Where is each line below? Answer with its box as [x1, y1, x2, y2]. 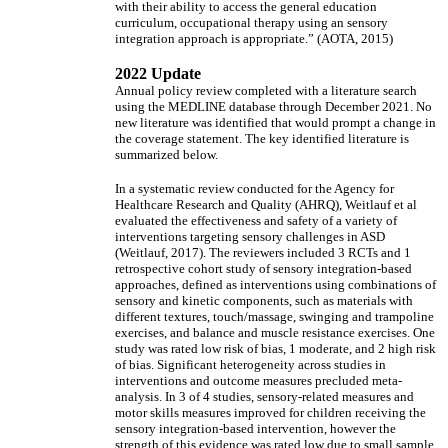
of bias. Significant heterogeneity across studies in [115, 357, 386, 372]
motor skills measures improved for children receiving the [115, 405, 426, 420]
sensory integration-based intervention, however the [115, 421, 396, 436]
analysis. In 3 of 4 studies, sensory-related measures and [115, 389, 414, 404]
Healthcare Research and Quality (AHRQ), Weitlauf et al [115, 197, 417, 212]
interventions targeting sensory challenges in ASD [115, 229, 385, 244]
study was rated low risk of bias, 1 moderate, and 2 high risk [115, 341, 436, 356]
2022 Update [115, 65, 201, 82]
